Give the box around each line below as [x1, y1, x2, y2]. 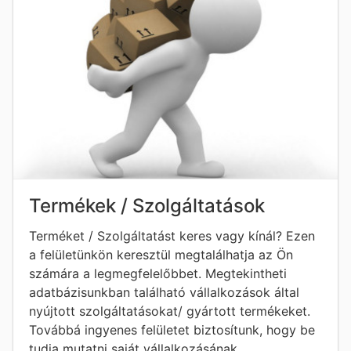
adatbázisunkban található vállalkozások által [29, 284, 299, 300]
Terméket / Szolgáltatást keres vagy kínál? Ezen [29, 228, 315, 244]
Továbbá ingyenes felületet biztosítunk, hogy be [29, 322, 315, 338]
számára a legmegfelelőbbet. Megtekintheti [29, 266, 287, 281]
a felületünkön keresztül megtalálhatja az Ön [29, 247, 293, 262]
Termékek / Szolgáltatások [29, 194, 265, 217]
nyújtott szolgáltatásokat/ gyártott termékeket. [29, 303, 310, 319]
